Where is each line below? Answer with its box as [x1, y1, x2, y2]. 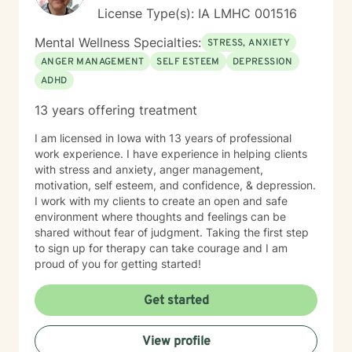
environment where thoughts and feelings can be [35, 210, 286, 223]
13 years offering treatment [35, 102, 197, 118]
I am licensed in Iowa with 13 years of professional [35, 131, 291, 145]
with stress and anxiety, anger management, [35, 163, 263, 176]
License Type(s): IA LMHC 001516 [97, 5, 297, 21]
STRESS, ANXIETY [207, 37, 290, 49]
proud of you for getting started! [35, 257, 201, 270]
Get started [143, 293, 209, 309]
